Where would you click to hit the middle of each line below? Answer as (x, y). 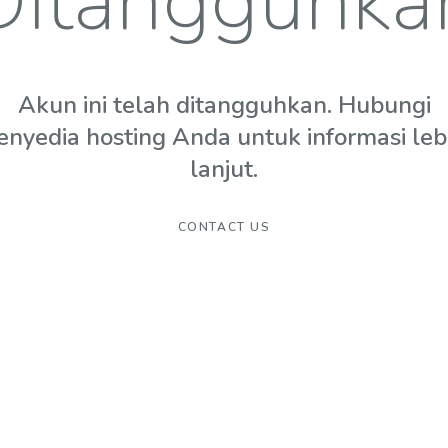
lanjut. (224, 169)
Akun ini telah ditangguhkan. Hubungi (224, 105)
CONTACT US (224, 227)
